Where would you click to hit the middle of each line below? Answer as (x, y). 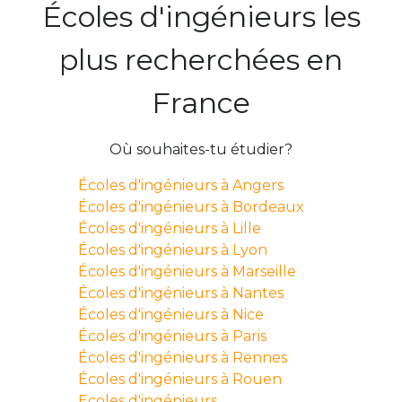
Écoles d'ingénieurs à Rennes (182, 357)
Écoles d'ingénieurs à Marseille (187, 271)
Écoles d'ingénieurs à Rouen (179, 379)
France (201, 102)
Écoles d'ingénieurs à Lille (169, 228)
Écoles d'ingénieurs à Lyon (172, 249)
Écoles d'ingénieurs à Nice (170, 314)
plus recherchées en (201, 59)
